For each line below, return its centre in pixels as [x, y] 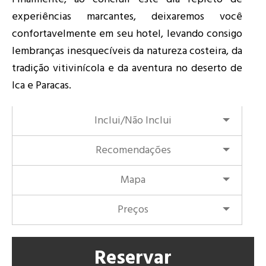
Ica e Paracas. [42, 86]
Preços [133, 210]
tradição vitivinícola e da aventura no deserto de [127, 69]
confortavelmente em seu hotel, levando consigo [127, 34]
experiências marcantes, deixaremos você [127, 17]
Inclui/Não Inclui [133, 121]
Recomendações [133, 151]
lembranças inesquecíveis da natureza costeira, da [127, 52]
